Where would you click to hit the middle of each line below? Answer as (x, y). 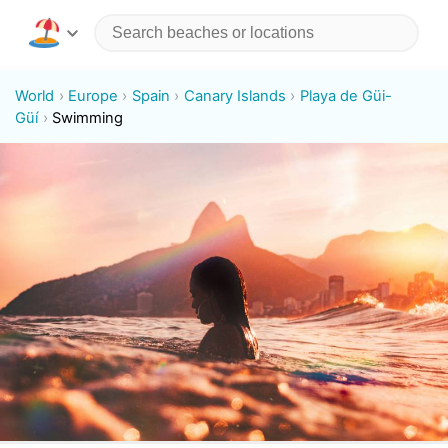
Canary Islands (234, 95)
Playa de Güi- (345, 95)
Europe (93, 95)
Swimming (88, 117)
